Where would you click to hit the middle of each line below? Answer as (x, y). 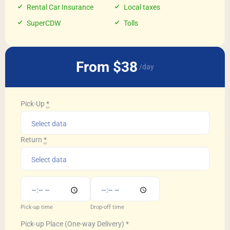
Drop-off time (107, 207)
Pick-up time (37, 207)
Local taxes (142, 7)
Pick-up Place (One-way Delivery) (73, 224)
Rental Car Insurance (60, 7)
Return (31, 139)
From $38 (107, 67)
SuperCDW (44, 23)
